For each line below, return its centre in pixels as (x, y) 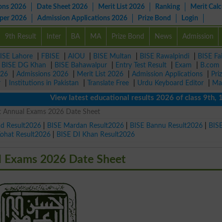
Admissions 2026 (42, 74)
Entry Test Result (141, 65)
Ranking (167, 7)
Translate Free (108, 83)
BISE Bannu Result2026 (166, 125)
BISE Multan (112, 56)
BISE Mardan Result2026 (86, 125)
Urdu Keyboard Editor (170, 83)
